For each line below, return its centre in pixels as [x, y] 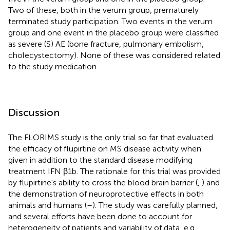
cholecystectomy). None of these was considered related [114, 55]
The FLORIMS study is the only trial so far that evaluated [111, 137]
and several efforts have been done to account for [100, 216]
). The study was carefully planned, [155, 205]
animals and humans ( [47, 205]
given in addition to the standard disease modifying [100, 160]
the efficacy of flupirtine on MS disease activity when [105, 148]
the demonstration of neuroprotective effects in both [106, 194]
